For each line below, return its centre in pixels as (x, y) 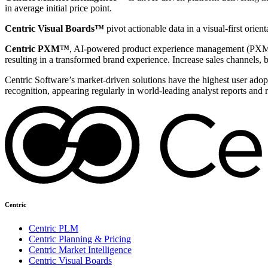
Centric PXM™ (37, 49)
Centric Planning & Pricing (80, 239)
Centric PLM (54, 228)
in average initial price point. (58, 8)
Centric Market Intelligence (80, 249)
